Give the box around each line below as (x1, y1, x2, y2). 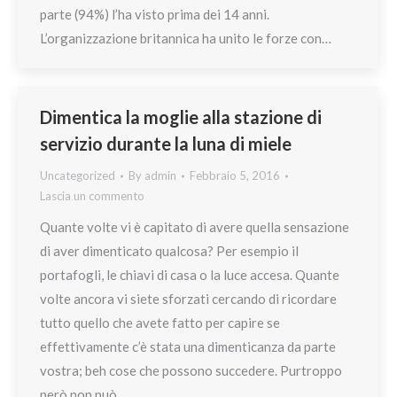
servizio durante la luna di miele (40, 133, 295, 154)
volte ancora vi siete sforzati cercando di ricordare (40, 291, 337, 307)
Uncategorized (40, 168, 115, 183)
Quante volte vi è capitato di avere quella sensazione (40, 219, 349, 235)
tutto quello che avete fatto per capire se (40, 315, 280, 331)
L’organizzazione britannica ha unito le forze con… (40, 30, 331, 46)
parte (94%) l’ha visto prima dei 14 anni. (40, 6, 269, 22)
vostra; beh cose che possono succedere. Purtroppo (40, 362, 342, 378)
